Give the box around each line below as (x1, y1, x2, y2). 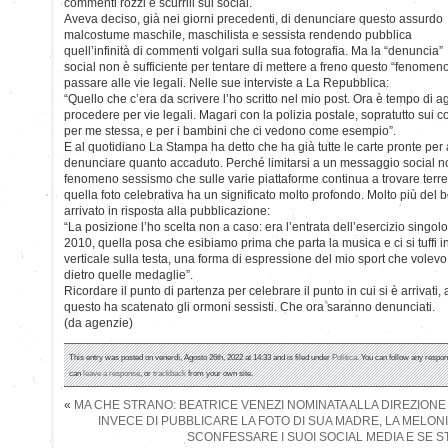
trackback (153, 367, 186, 378)
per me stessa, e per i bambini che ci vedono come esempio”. (64, 123, 396, 138)
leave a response (83, 367, 140, 378)
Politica (332, 351, 357, 362)
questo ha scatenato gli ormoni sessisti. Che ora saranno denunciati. (64, 299, 435, 314)
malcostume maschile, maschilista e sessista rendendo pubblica (64, 27, 412, 42)
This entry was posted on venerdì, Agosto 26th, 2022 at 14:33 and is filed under (69, 351, 332, 362)
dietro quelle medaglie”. (64, 267, 193, 282)
